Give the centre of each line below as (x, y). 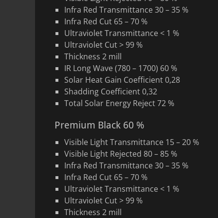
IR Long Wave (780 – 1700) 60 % (121, 68)
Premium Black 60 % (100, 125)
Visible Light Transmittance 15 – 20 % (132, 142)
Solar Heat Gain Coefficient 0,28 (122, 80)
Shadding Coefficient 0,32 (111, 91)
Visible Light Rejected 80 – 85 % (121, 154)
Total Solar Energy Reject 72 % (119, 103)
